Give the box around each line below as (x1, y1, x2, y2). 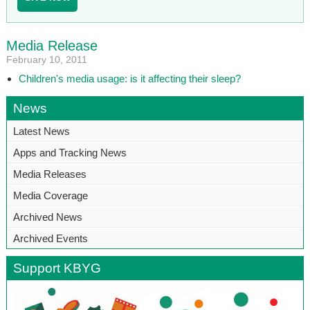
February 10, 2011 (6, 53, 87, 65)
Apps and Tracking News (12, 146, 127, 158)
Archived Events (12, 232, 88, 244)
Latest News (12, 125, 70, 137)
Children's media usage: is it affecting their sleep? (18, 72, 241, 84)
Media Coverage (12, 189, 88, 201)
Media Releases (12, 167, 86, 180)
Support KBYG (12, 260, 101, 275)
